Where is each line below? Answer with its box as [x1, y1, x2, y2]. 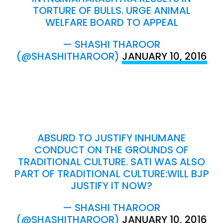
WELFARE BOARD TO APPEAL [45, 15, 178, 29]
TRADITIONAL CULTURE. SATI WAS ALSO [18, 154, 205, 169]
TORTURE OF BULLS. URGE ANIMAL [32, 3, 191, 17]
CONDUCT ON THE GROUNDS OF [34, 142, 189, 157]
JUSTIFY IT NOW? [71, 178, 152, 193]
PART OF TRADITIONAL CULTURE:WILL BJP [14, 166, 209, 181]
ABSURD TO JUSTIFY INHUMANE [37, 130, 186, 145]
